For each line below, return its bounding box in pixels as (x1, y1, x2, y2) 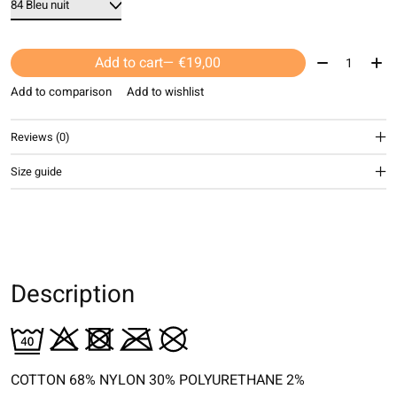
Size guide (11, 163, 62, 180)
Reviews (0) (11, 128, 69, 145)
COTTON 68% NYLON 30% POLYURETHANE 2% (11, 370, 305, 392)
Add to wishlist (126, 83, 204, 102)
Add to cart (95, 52, 164, 74)
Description (11, 276, 135, 314)
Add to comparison (11, 83, 112, 102)
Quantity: (312, 49, 370, 71)
